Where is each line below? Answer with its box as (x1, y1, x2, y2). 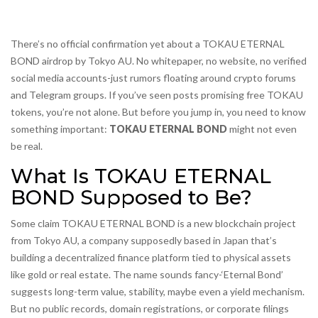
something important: (11, 123, 109, 136)
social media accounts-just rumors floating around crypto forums (11, 72, 296, 84)
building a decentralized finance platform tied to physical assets (11, 251, 291, 264)
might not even (227, 123, 297, 136)
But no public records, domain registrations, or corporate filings (11, 302, 289, 315)
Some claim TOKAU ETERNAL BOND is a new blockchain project (11, 217, 296, 230)
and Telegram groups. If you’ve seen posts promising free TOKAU (11, 89, 303, 102)
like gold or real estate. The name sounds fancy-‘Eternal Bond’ (11, 268, 283, 281)
